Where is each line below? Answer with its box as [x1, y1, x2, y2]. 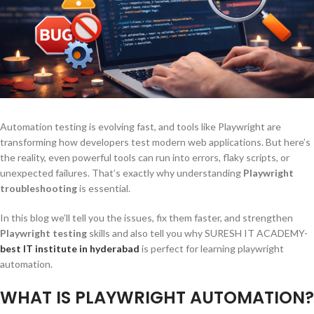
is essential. [77, 182, 132, 195]
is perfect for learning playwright [142, 243, 284, 255]
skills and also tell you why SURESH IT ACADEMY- [87, 227, 308, 240]
